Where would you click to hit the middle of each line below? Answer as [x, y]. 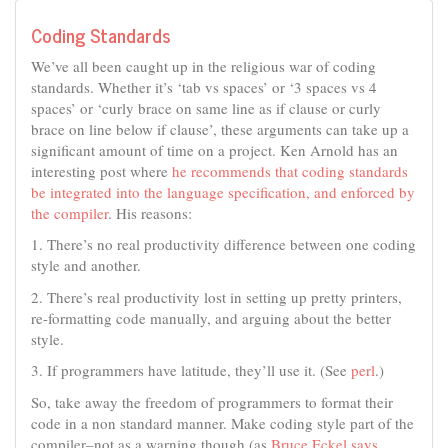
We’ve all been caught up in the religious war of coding [203, 65]
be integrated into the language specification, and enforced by [223, 191]
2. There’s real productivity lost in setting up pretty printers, [216, 296]
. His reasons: [150, 212]
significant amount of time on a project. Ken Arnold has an [214, 149]
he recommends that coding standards [290, 170]
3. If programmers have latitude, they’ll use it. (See [191, 370]
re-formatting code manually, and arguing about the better [211, 317]
